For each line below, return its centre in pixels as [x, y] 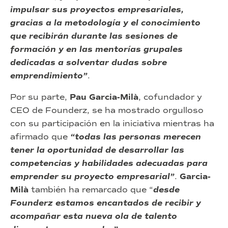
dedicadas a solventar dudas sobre [89, 62]
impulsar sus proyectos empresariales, [97, 9]
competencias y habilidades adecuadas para [109, 163]
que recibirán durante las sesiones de [94, 36]
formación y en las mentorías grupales [96, 49]
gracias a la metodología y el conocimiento [105, 23]
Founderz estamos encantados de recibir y [106, 203]
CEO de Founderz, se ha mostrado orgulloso [107, 110]
